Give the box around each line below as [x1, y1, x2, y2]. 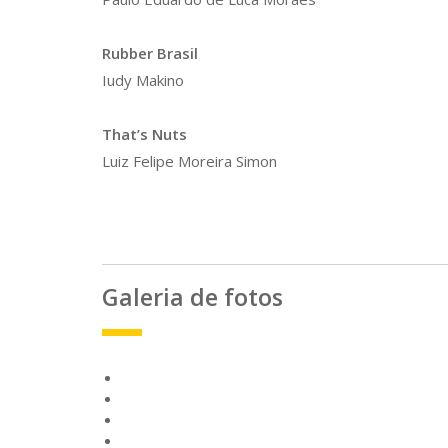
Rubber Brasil [102, 43, 198, 63]
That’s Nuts [102, 124, 187, 144]
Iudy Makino [102, 70, 184, 90]
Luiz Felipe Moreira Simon [102, 151, 277, 171]
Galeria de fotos [102, 281, 283, 313]
